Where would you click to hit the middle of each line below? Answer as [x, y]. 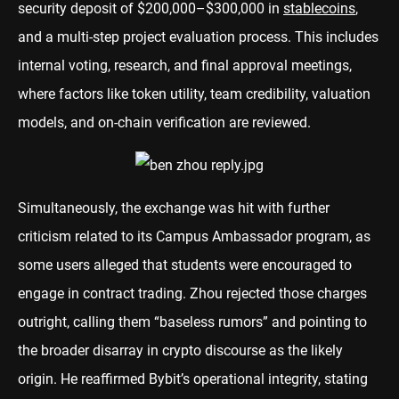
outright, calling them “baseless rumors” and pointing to [192, 322]
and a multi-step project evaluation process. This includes [198, 37]
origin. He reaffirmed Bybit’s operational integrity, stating [193, 379]
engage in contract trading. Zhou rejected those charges [192, 293]
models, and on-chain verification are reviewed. [164, 122]
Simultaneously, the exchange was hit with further [174, 208]
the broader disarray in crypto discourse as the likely [180, 350]
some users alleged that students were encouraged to [185, 265]
